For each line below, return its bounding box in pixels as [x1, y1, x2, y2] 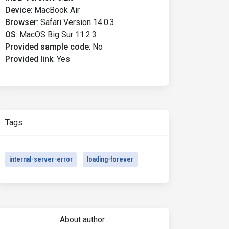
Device [5, 5, 31, 15]
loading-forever [87, 156, 133, 163]
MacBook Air [34, 5, 80, 15]
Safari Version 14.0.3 [40, 17, 114, 27]
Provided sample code [5, 42, 89, 52]
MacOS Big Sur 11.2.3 [19, 30, 97, 39]
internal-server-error [9, 156, 73, 163]
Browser [5, 17, 37, 27]
